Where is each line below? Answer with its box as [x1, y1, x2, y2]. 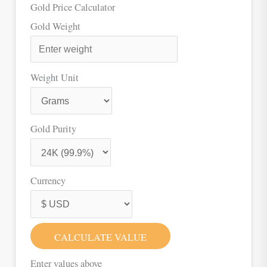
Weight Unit [30, 70, 79, 84]
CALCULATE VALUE [54, 230, 147, 244]
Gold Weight [30, 19, 81, 33]
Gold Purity [30, 122, 77, 136]
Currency [30, 174, 66, 188]
